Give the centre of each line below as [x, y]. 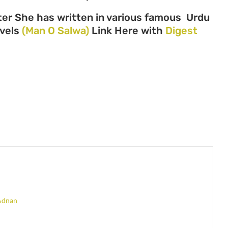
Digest [181, 30]
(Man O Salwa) [55, 30]
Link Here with [127, 30]
